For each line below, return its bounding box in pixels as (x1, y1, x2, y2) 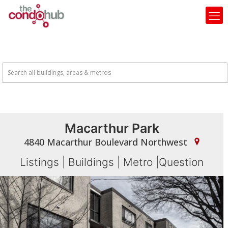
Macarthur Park (64, 121, 159, 136)
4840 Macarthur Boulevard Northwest (24, 136, 190, 148)
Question (159, 156, 204, 168)
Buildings (68, 156, 115, 168)
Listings (20, 156, 60, 168)
